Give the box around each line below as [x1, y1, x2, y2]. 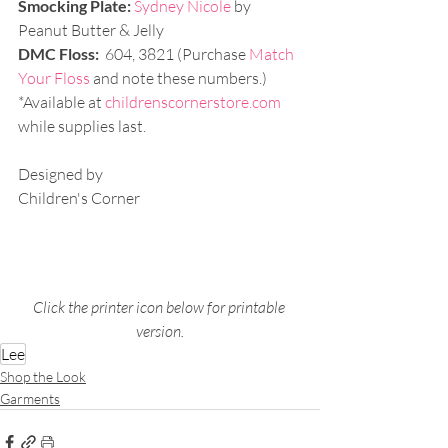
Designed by [18, 163, 106, 184]
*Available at [18, 91, 105, 112]
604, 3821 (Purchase [99, 43, 249, 64]
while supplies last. [18, 115, 149, 136]
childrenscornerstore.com [105, 91, 281, 112]
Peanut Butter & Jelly [18, 19, 164, 40]
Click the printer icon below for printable [32, 296, 288, 317]
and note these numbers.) [90, 67, 267, 88]
